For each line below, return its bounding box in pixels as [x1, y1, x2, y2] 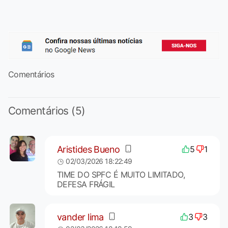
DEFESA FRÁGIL [56, 179, 115, 190]
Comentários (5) [8, 104, 85, 118]
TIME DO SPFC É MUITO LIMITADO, [56, 169, 185, 180]
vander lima [56, 211, 104, 222]
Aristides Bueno [56, 144, 120, 155]
